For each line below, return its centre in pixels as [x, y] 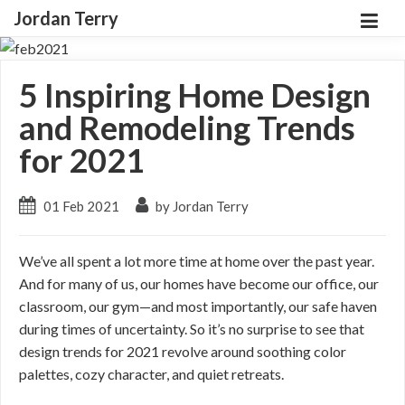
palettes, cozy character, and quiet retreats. [151, 374]
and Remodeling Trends [187, 127]
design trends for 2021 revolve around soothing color [183, 351]
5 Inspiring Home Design [195, 95]
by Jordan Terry [201, 206]
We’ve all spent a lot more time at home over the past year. [197, 261]
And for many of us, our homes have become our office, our [199, 283]
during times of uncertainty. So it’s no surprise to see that [192, 329]
